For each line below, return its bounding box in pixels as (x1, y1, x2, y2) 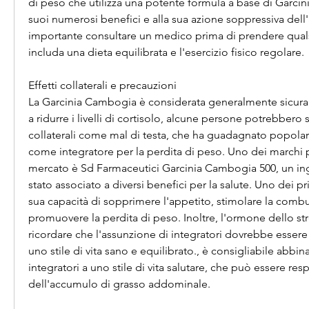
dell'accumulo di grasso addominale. (28, 277, 210, 291)
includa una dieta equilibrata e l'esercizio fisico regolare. (28, 46, 304, 59)
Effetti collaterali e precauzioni (28, 79, 177, 92)
